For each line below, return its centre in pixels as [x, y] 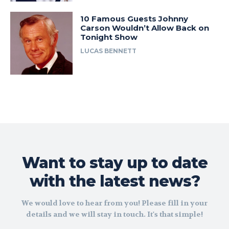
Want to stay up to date [114, 163]
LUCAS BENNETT [109, 51]
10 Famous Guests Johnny [134, 19]
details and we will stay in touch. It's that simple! [114, 214]
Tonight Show [109, 37]
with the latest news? [114, 181]
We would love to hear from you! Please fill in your [114, 203]
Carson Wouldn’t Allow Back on [145, 28]
